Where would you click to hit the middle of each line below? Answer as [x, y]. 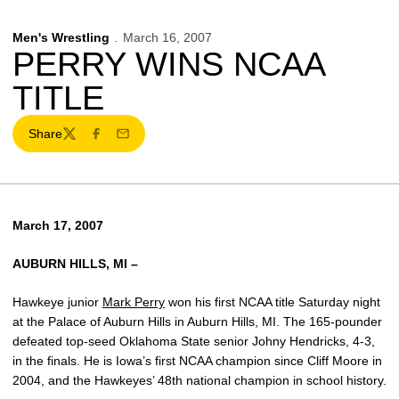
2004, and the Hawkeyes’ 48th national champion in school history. [199, 380]
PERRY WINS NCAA [168, 64]
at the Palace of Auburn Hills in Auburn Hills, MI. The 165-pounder [197, 322]
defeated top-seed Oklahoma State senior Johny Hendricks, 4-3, [194, 341]
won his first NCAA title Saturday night [273, 302]
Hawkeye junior [57, 302]
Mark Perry [134, 302]
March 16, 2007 [167, 37]
